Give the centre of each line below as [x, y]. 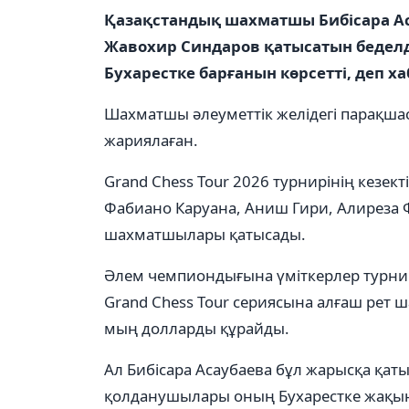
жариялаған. [151, 140]
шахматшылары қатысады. [205, 234]
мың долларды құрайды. [197, 328]
